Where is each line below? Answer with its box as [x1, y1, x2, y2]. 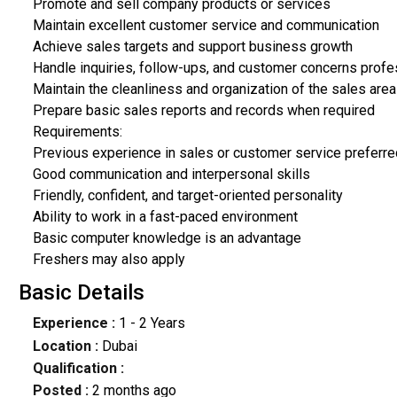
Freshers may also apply [32, 250, 185, 268]
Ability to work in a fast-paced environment [32, 207, 298, 225]
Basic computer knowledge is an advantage [32, 229, 301, 246]
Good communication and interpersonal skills [32, 165, 310, 183]
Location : [32, 337, 98, 354]
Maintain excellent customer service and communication [32, 16, 379, 34]
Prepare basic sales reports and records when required [32, 101, 375, 119]
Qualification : [32, 360, 124, 378]
